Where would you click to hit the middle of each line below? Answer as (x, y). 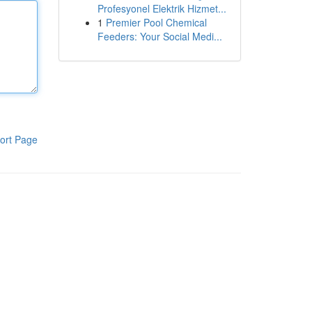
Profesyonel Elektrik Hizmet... (162, 8)
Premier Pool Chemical (156, 22)
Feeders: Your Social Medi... (159, 36)
